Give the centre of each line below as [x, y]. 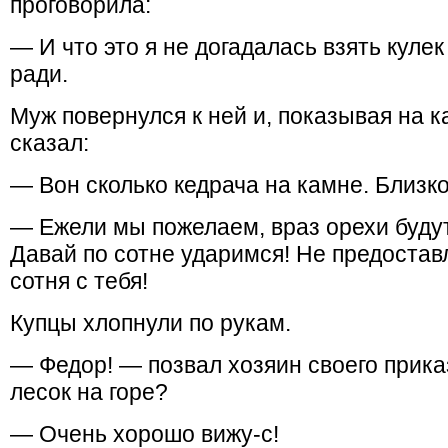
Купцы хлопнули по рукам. [150, 323]
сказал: [49, 143]
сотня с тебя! [79, 281]
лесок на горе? [89, 392]
